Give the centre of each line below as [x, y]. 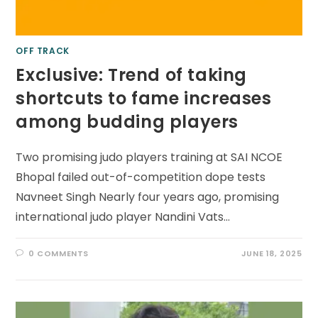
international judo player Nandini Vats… [123, 217]
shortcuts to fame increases [144, 99]
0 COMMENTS [59, 254]
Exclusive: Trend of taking [132, 75]
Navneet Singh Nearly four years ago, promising [148, 197]
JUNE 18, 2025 [272, 254]
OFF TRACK [43, 51]
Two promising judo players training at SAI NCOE [149, 158]
